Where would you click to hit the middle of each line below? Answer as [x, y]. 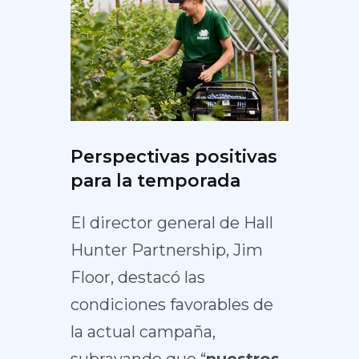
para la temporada [155, 180]
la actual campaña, [143, 331]
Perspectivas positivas [173, 156]
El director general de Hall [171, 222]
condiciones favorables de [171, 304]
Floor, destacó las [137, 277]
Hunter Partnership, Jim [166, 250]
